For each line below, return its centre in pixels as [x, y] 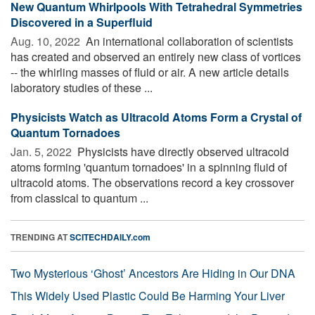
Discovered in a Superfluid [82, 22]
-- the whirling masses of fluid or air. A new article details [150, 72]
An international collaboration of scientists [188, 41]
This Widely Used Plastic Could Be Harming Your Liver [148, 295]
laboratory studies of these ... [82, 87]
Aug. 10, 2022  [47, 41]
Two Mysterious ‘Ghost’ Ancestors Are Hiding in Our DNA [153, 273]
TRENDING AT [40, 237]
